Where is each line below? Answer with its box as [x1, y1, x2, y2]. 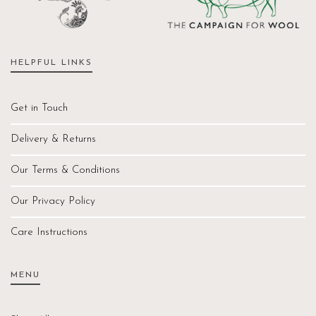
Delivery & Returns [11, 133, 96, 145]
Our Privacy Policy [11, 195, 95, 207]
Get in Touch [11, 102, 68, 114]
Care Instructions [11, 226, 87, 238]
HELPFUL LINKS [11, 58, 92, 67]
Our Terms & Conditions [11, 164, 120, 176]
